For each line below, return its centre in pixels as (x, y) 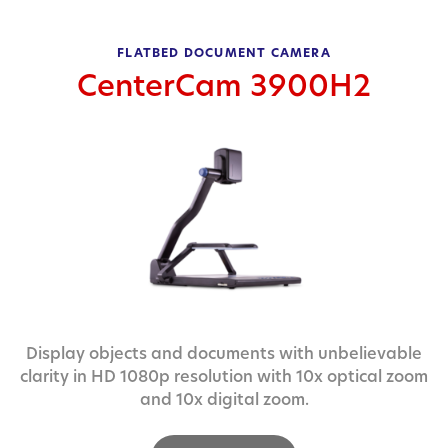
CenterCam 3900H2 (224, 84)
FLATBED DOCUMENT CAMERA (224, 52)
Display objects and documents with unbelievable (224, 353)
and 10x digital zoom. (224, 399)
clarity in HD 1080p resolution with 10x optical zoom (224, 376)
